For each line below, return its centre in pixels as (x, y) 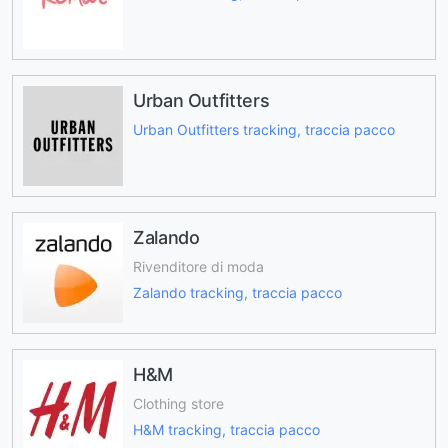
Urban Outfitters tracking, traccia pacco (264, 129)
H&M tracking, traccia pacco (226, 430)
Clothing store (178, 403)
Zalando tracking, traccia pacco (237, 293)
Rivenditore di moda (198, 266)
